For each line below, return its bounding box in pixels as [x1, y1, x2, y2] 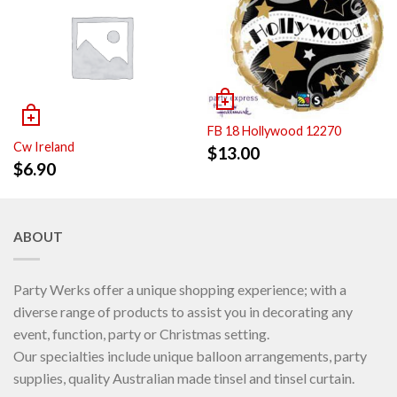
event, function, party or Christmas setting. [13, 325, 269, 343]
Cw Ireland [13, 139, 74, 155]
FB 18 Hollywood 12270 [207, 122, 341, 138]
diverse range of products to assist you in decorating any [13, 303, 353, 321]
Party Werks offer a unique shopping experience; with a [13, 281, 346, 299]
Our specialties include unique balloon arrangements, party [13, 347, 367, 365]
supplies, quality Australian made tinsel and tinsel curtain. [13, 370, 354, 387]
